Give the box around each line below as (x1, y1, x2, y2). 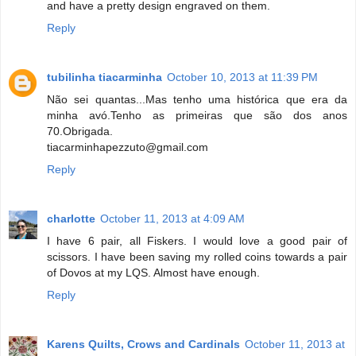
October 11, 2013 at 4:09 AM (100, 211, 245, 225)
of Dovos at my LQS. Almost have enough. (47, 265, 260, 279)
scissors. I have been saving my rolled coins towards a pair (47, 250, 347, 263)
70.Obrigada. (47, 124, 113, 137)
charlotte (47, 211, 95, 225)
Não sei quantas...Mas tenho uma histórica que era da (47, 92, 347, 106)
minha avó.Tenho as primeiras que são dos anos (47, 108, 347, 122)
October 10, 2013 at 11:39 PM (167, 70, 318, 83)
